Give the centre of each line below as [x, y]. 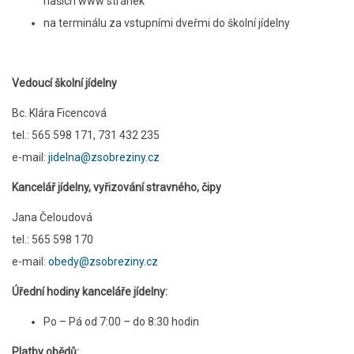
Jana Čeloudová [52, 217]
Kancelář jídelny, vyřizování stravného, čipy [117, 187]
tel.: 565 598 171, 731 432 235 [86, 135]
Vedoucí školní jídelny [64, 83]
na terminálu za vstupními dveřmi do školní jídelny [167, 23]
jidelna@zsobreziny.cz [104, 157]
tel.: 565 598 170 [53, 239]
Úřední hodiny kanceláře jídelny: [90, 292]
